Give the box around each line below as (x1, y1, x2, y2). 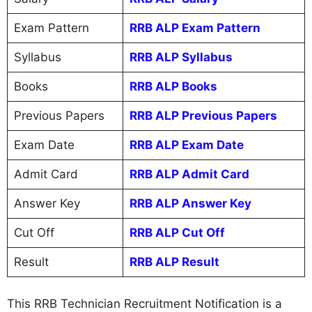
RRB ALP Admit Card (129, 167, 249, 181)
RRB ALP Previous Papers (129, 109, 277, 123)
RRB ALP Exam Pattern (129, 21, 260, 35)
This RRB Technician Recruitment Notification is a (7, 296, 282, 311)
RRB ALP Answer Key (129, 196, 251, 210)
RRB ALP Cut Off (129, 226, 225, 240)
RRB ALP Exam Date (129, 138, 244, 152)
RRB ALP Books (129, 79, 217, 93)
